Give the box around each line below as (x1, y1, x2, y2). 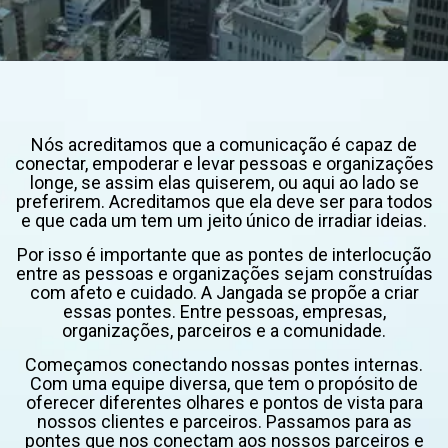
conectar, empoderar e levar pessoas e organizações (14, 153, 434, 174)
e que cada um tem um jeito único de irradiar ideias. (21, 210, 427, 231)
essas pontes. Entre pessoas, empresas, (62, 301, 386, 322)
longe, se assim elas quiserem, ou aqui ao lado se (29, 172, 419, 193)
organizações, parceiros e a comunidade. (62, 320, 386, 341)
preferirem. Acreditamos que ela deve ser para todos (15, 191, 433, 212)
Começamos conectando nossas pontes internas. (25, 354, 423, 375)
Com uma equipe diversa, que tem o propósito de (30, 373, 418, 394)
